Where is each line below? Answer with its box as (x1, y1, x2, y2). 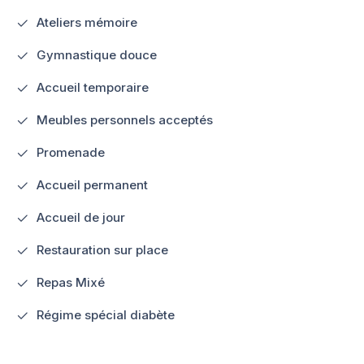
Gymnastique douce (37, 46, 157, 63)
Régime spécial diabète (37, 306, 175, 323)
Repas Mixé (37, 274, 105, 290)
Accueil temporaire (37, 79, 149, 95)
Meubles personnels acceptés (37, 111, 213, 128)
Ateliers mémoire (37, 14, 137, 30)
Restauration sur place (37, 241, 168, 258)
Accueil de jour (37, 209, 125, 225)
